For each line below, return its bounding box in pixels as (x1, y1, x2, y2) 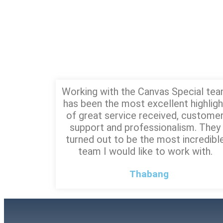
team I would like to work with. (78, 145, 213, 157)
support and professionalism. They (70, 121, 221, 133)
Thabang (129, 168, 169, 180)
